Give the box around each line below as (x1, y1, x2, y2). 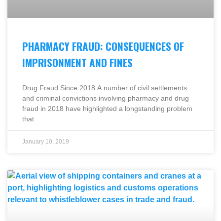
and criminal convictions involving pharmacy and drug (22, 94, 189, 102)
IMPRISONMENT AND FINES (22, 54, 133, 70)
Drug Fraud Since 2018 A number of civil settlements (22, 83, 187, 92)
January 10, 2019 (22, 138, 69, 145)
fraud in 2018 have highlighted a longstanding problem (22, 104, 192, 112)
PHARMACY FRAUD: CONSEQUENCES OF (22, 38, 184, 54)
